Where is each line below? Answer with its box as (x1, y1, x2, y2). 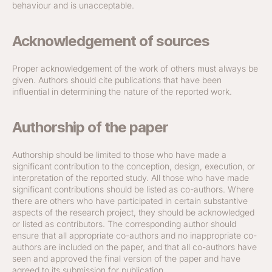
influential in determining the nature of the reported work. (12, 86, 232, 97)
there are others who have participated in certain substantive (12, 195, 248, 206)
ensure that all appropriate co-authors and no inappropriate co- (12, 230, 257, 240)
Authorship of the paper (12, 118, 169, 136)
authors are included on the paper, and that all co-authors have (12, 242, 257, 252)
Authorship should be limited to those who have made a (12, 149, 226, 160)
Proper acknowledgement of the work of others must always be (12, 63, 258, 73)
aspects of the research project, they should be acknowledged (12, 207, 254, 217)
